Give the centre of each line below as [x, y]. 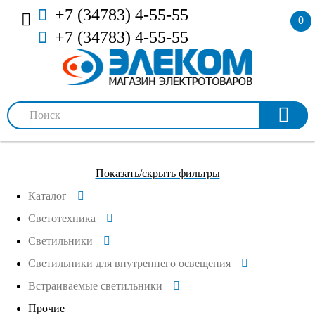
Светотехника [62, 218]
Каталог [47, 195]
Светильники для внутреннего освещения [129, 263]
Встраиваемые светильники [95, 285]
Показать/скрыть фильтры [157, 173]
